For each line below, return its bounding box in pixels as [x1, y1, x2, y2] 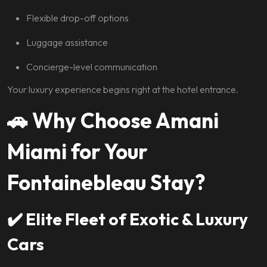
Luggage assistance [26, 36, 108, 48]
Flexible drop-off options [26, 12, 129, 24]
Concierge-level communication [26, 61, 157, 73]
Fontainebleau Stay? [7, 169, 206, 195]
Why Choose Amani [32, 107, 219, 133]
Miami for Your [7, 138, 148, 164]
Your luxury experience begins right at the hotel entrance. [7, 83, 238, 95]
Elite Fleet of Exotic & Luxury [26, 209, 248, 229]
